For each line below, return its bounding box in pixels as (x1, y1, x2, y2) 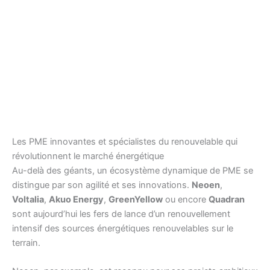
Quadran (209, 193, 245, 205)
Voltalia (12, 193, 44, 205)
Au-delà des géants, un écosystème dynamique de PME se (12, 165, 253, 176)
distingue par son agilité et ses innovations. (12, 179, 192, 190)
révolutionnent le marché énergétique (12, 150, 164, 162)
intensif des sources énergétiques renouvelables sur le (12, 222, 233, 234)
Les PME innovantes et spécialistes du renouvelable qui (12, 136, 237, 147)
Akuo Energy (49, 193, 104, 205)
